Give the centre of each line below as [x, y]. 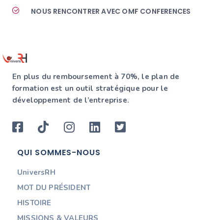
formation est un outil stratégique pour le [90, 88]
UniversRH [36, 173]
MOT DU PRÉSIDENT [54, 188]
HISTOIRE [34, 203]
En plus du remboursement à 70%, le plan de [96, 76]
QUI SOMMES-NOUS [59, 152]
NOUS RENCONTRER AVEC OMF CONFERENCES [111, 11]
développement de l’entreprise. [71, 100]
